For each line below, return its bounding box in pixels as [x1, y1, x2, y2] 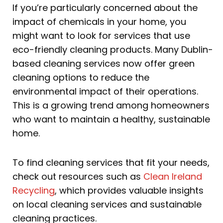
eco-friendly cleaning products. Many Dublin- [12, 43, 213, 56]
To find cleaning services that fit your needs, [12, 156, 210, 169]
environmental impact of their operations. [12, 85, 198, 98]
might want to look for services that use [12, 29, 190, 42]
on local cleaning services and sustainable [12, 198, 202, 211]
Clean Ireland [141, 170, 202, 183]
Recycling [12, 184, 55, 197]
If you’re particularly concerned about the [12, 1, 198, 14]
